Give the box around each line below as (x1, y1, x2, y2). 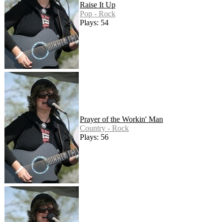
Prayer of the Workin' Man (80, 115, 163, 124)
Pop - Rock (80, 9, 115, 18)
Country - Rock (80, 124, 129, 133)
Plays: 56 (80, 133, 109, 142)
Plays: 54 (80, 18, 109, 27)
